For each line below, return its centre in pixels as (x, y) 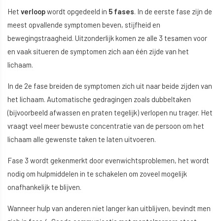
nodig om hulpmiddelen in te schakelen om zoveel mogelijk (97, 174)
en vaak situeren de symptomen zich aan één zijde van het (98, 52)
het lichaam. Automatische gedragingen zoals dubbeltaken (99, 99)
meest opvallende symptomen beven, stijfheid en (84, 25)
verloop (34, 12)
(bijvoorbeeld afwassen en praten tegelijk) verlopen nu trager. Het (110, 113)
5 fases (121, 12)
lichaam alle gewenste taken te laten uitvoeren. (82, 139)
